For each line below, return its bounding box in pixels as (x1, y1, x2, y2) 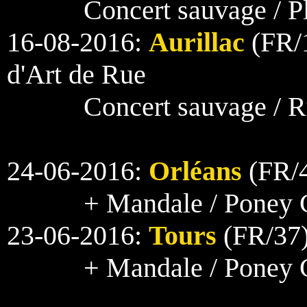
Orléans (149, 156, 242, 186)
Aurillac (149, 27, 245, 58)
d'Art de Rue (7, 59, 146, 90)
